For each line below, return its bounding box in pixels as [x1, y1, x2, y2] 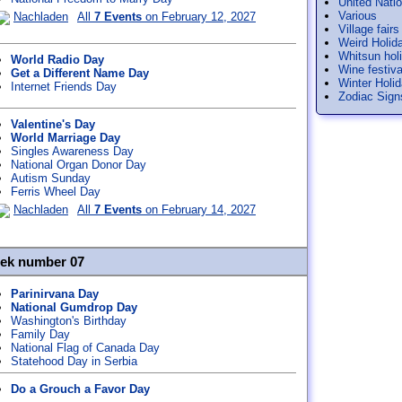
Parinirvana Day [11, 287, 99, 301]
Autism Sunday [11, 171, 91, 185]
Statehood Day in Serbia [11, 354, 137, 368]
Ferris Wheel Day [11, 185, 100, 198]
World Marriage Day [11, 131, 120, 144]
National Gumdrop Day [11, 301, 137, 314]
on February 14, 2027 [142, 203, 256, 216]
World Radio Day [11, 53, 104, 66]
